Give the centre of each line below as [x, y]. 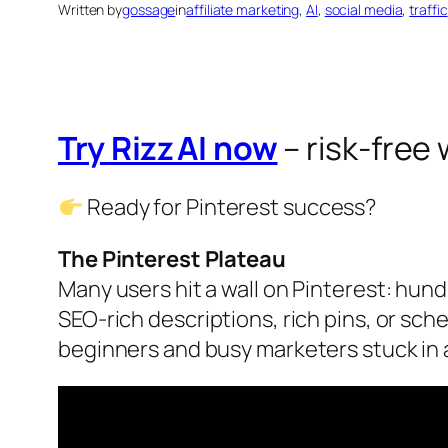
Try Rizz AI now [168, 147]
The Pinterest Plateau [172, 259]
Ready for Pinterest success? [230, 207]
